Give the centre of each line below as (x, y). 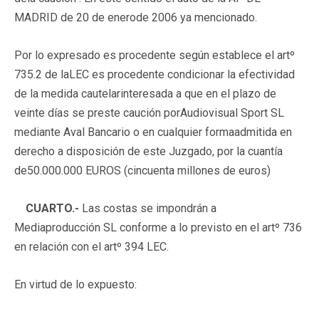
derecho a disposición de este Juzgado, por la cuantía (148, 151)
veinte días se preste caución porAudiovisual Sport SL (149, 113)
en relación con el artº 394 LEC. (91, 246)
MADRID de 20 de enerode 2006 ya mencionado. (136, 17)
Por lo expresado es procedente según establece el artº (155, 55)
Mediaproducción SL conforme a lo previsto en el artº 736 (158, 227)
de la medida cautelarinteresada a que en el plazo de (145, 93)
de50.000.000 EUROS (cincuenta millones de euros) (142, 170)
